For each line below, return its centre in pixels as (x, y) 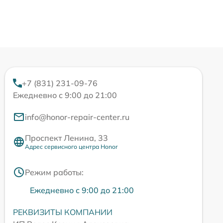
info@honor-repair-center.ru (77, 117)
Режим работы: (54, 172)
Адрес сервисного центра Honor (71, 147)
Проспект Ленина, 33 (66, 138)
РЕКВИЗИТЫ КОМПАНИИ (63, 212)
